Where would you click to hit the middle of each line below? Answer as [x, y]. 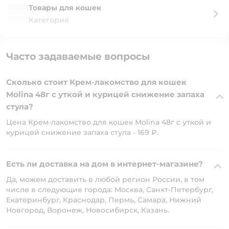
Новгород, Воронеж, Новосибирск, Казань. [88, 210]
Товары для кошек [65, 8]
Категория [49, 20]
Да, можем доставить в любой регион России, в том [105, 179]
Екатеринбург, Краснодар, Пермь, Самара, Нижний [104, 200]
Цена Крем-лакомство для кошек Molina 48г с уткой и [109, 122]
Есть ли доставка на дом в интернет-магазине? [105, 164]
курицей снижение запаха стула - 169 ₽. [82, 132]
